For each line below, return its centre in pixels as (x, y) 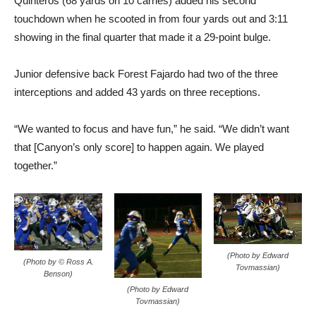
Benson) (59, 273)
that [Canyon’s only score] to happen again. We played (139, 147)
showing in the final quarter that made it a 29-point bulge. (142, 37)
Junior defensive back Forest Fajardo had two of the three (146, 73)
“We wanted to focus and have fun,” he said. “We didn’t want (152, 128)
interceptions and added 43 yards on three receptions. (137, 92)
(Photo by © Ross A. (58, 261)
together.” (36, 165)
